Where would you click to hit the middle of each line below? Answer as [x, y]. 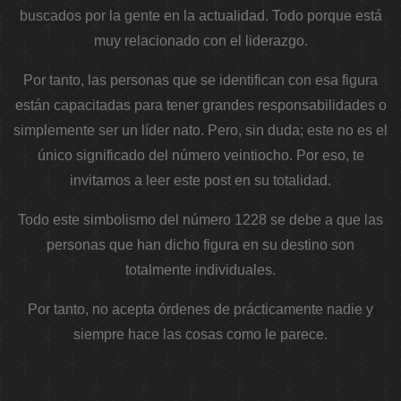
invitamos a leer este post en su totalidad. [200, 181]
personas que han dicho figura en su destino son [200, 245]
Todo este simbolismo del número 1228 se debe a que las [200, 220]
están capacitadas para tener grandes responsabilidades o [200, 106]
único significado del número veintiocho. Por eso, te [200, 156]
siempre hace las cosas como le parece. [200, 335]
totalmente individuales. [200, 270]
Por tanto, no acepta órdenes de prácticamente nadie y [200, 310]
